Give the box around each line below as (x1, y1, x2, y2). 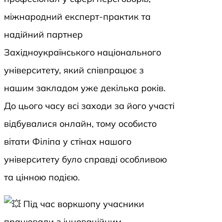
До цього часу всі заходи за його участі (4, 100, 174, 112)
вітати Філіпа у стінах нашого (4, 136, 131, 148)
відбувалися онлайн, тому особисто (4, 118, 157, 130)
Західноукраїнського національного (4, 47, 161, 58)
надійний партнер (4, 29, 83, 41)
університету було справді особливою (4, 154, 167, 166)
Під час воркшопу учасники (21, 198, 144, 210)
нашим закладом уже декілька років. (4, 82, 166, 94)
